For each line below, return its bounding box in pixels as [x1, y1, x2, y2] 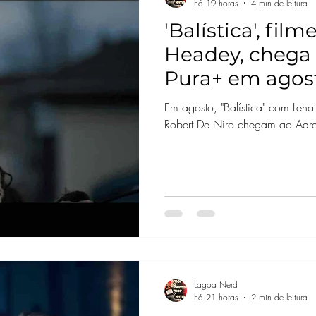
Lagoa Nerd [193, 279, 238, 291]
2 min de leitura [250, 291, 308, 303]
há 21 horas [193, 291, 238, 303]
